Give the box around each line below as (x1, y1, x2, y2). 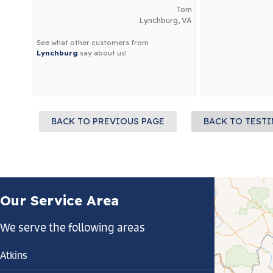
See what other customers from (36, 38, 149, 47)
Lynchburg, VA (139, 16, 192, 25)
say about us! (77, 48, 127, 57)
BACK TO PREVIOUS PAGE (51, 116, 165, 127)
